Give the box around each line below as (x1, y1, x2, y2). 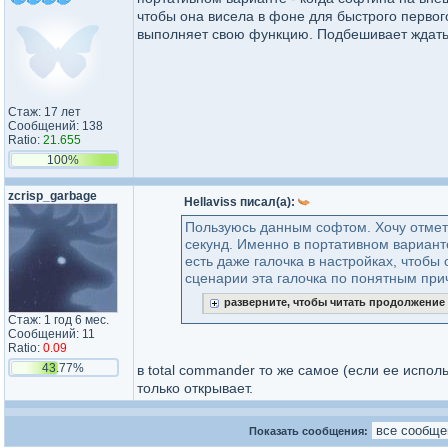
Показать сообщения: (249, 425, 371, 437)
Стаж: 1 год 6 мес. (8, 313, 109, 327)
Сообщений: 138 (8, 119, 103, 133)
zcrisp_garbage (8, 189, 97, 203)
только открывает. (137, 380, 253, 396)
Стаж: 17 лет (8, 105, 81, 119)
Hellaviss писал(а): (184, 195, 298, 209)
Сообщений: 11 (8, 327, 95, 341)
